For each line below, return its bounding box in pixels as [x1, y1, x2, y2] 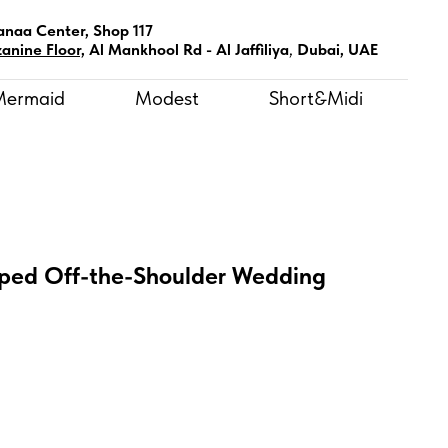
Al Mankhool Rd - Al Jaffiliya [89, 40, 289, 59]
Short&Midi [269, 86, 363, 110]
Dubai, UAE [297, 40, 378, 59]
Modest [135, 86, 199, 110]
